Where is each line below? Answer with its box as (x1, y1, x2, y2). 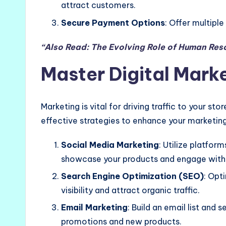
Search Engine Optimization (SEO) (61, 171, 204, 182)
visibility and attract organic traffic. (61, 185, 200, 196)
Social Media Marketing (61, 139, 159, 150)
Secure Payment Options (61, 17, 165, 28)
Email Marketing (61, 202, 128, 213)
